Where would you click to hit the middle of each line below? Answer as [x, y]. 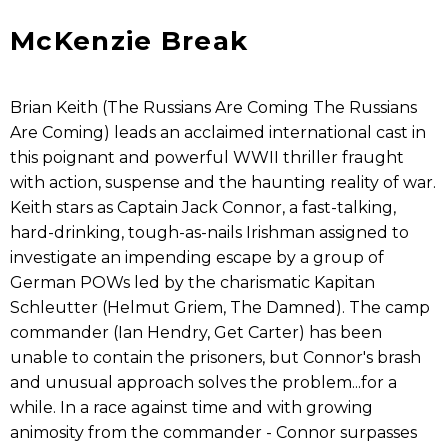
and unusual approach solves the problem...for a [203, 382]
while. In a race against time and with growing [191, 407]
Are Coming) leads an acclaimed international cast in [218, 132]
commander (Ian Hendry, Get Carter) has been [196, 332]
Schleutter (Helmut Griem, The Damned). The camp [220, 307]
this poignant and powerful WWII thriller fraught [207, 157]
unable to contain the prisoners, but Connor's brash [215, 357]
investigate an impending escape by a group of [197, 257]
